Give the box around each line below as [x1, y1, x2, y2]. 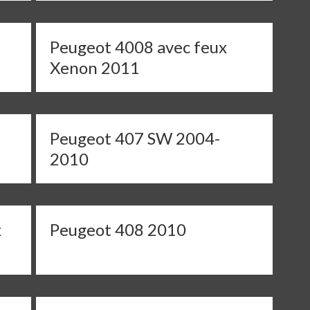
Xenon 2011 [50, 57, 140, 77]
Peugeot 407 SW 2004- [50, 128, 221, 148]
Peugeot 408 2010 [50, 219, 187, 239]
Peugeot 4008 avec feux [50, 37, 228, 57]
